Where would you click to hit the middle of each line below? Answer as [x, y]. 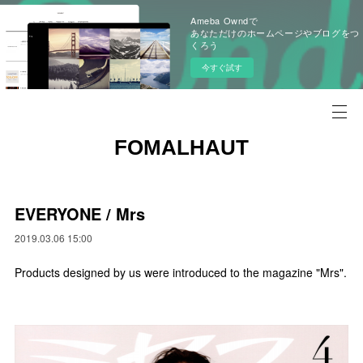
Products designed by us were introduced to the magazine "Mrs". [181, 272]
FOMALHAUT [181, 147]
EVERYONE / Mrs [80, 214]
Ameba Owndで [224, 20]
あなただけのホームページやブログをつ [275, 32]
